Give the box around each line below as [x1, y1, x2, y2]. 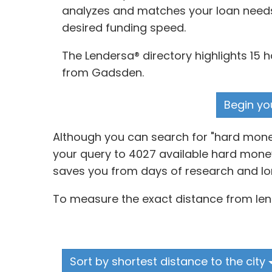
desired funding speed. [62, 20, 186, 35]
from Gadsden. [62, 65, 144, 80]
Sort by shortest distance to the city [70, 254, 268, 269]
